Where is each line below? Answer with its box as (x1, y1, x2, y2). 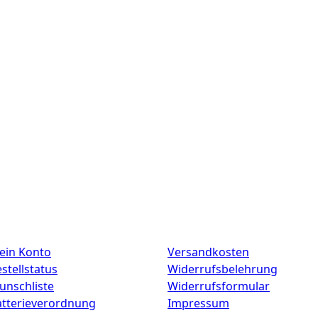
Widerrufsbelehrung (168, 261, 278, 277)
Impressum (168, 295, 229, 311)
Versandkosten (168, 244, 249, 260)
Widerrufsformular (168, 278, 270, 294)
